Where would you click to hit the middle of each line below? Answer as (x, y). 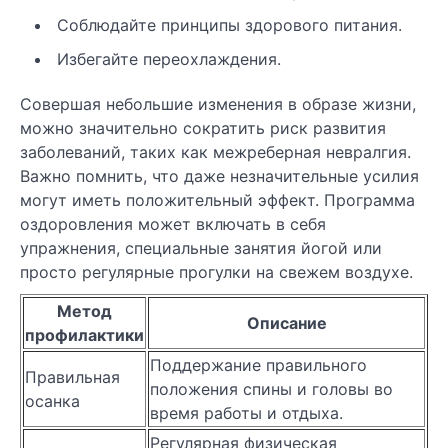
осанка (52, 400)
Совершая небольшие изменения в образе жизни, (218, 103)
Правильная (72, 376)
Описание (286, 322)
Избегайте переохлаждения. (169, 58)
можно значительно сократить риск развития (203, 127)
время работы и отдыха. (246, 412)
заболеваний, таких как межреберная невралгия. (215, 151)
